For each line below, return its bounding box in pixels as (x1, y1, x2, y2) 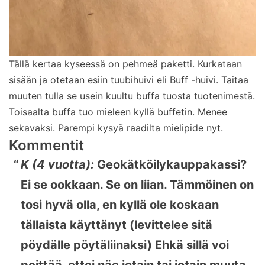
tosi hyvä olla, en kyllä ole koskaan (21, 197, 219, 212)
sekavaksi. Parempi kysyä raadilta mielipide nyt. (9, 121, 223, 134)
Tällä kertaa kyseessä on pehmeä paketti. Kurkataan (9, 57, 242, 70)
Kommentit (9, 136, 84, 154)
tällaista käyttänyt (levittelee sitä (21, 217, 212, 232)
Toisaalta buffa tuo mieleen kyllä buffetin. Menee (9, 105, 227, 118)
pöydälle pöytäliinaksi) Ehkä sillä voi (21, 237, 229, 252)
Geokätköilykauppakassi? (97, 157, 247, 172)
